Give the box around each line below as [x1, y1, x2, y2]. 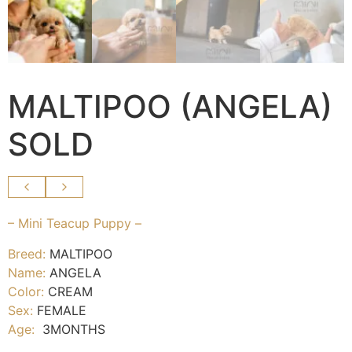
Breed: [8, 245, 46, 262]
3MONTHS [35, 321, 105, 337]
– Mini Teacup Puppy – [8, 215, 141, 232]
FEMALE [33, 302, 86, 318]
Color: [8, 283, 44, 299]
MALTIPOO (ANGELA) [8, 87, 332, 126]
